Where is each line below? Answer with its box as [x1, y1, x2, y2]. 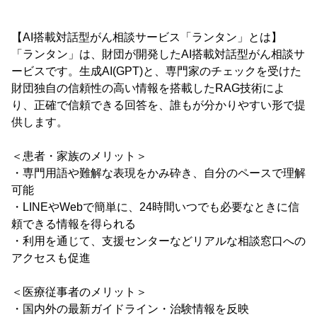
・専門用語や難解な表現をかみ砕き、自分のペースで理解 [11, 167, 306, 179]
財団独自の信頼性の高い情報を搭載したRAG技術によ [11, 82, 285, 94]
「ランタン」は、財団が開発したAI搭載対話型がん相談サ [11, 48, 305, 60]
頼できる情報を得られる [11, 218, 136, 230]
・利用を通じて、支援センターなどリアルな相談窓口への [11, 235, 306, 247]
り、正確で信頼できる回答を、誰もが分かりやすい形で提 [11, 99, 306, 111]
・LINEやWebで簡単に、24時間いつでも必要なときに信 [11, 201, 299, 213]
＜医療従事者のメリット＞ [11, 286, 147, 298]
